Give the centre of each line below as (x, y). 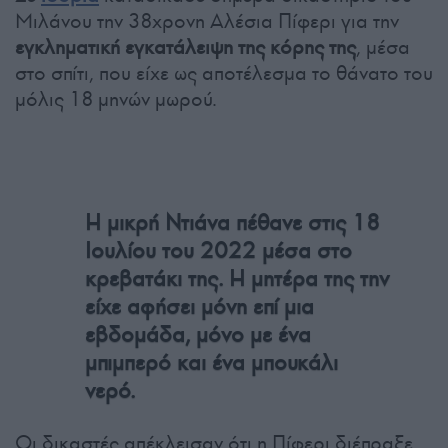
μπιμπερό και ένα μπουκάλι (211, 363)
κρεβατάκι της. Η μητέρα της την (237, 279)
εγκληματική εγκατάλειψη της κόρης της (185, 47)
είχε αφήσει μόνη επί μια (199, 307)
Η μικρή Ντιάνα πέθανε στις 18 (232, 223)
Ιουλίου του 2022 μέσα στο (218, 251)
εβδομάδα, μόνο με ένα (198, 335)
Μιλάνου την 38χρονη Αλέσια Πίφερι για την (207, 21)
